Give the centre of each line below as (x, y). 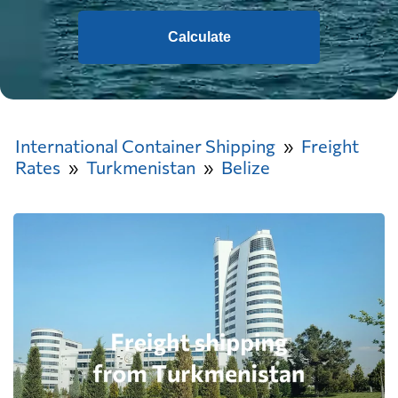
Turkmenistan (141, 167)
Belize (246, 167)
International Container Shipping (145, 146)
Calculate (199, 37)
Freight (330, 146)
